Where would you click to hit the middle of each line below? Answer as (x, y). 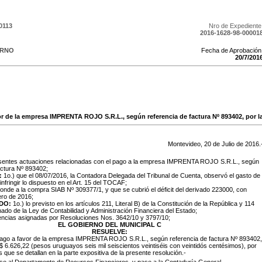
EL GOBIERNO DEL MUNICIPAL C (109, 225)
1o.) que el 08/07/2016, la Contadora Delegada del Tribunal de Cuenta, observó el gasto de (132, 175)
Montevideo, (186, 144)
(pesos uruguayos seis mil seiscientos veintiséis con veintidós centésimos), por (144, 246)
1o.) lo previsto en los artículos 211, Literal (72, 204)
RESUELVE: (109, 232)
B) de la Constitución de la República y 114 (194, 204)
